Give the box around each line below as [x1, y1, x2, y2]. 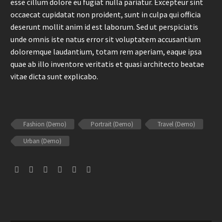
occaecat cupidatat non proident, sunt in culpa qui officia [10, 9, 201, 20]
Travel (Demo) [158, 120, 195, 129]
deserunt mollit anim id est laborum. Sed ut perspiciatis [10, 22, 198, 32]
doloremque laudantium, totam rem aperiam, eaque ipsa [10, 47, 202, 57]
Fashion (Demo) [23, 120, 66, 129]
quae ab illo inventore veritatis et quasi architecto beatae [10, 59, 204, 69]
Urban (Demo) [23, 137, 61, 146]
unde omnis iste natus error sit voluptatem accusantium [10, 34, 201, 45]
